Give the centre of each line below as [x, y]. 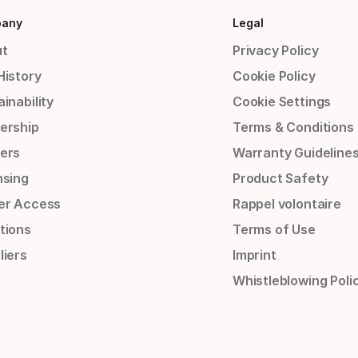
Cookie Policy [274, 76]
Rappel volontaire [286, 204]
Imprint [254, 255]
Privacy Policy [275, 51]
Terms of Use [274, 230]
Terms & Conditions [293, 127]
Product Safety [280, 179]
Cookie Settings [282, 102]
